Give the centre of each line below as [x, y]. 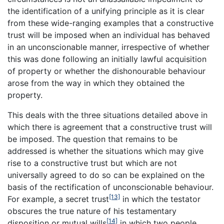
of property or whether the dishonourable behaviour [106, 71]
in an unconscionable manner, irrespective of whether [108, 47]
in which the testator [160, 199]
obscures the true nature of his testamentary [92, 211]
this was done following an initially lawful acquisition [107, 59]
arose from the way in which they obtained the [96, 83]
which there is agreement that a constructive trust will [110, 127]
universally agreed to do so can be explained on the [106, 175]
